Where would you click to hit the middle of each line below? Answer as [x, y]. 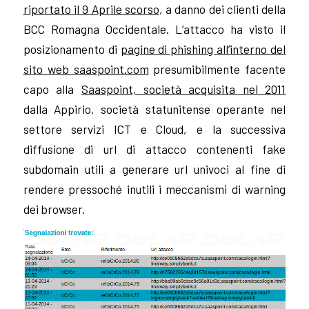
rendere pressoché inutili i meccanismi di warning [154, 189]
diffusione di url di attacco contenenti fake [154, 149]
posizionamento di [72, 49]
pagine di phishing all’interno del [203, 49]
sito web [48, 69]
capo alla [52, 89]
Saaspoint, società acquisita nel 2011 [183, 89]
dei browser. [54, 209]
